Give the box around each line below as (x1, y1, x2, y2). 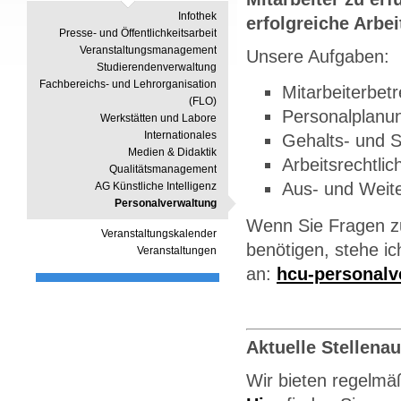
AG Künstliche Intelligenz (95, 180, 217, 192)
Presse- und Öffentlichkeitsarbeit (59, 27, 217, 39)
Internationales (144, 129, 217, 141)
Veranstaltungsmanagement (80, 44, 217, 56)
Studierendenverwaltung (97, 61, 217, 73)
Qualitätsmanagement (109, 163, 217, 175)
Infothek (178, 10, 217, 22)
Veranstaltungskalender (101, 227, 217, 240)
